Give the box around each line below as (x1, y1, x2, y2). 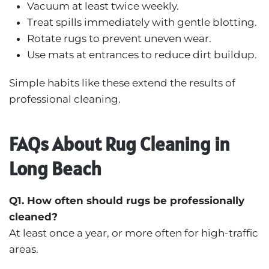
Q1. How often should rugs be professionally (9, 194, 244, 207)
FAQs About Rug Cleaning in (9, 131, 230, 156)
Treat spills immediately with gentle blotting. (27, 16, 257, 28)
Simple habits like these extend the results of (9, 76, 235, 89)
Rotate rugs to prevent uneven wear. (27, 32, 211, 44)
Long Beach (9, 156, 101, 181)
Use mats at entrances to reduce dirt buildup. (27, 48, 257, 61)
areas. (9, 243, 38, 255)
